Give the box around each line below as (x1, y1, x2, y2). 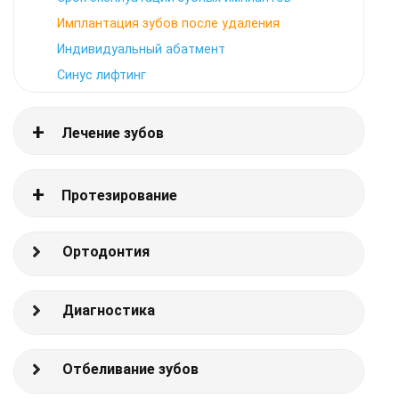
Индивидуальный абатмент (57, 42, 225, 57)
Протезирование (61, 187, 177, 204)
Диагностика (62, 302, 155, 319)
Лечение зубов (61, 125, 164, 142)
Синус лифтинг (57, 68, 146, 83)
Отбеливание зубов (62, 361, 199, 378)
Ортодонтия (62, 243, 150, 260)
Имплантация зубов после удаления (57, 16, 280, 31)
